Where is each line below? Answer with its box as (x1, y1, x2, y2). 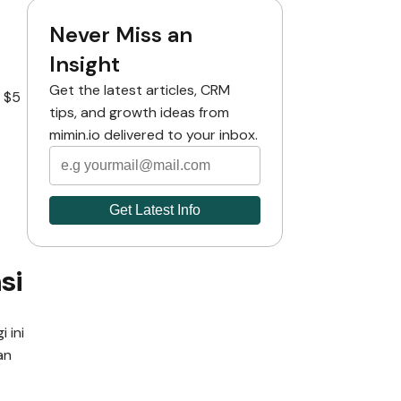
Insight (49, 50, 120, 78)
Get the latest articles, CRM (49, 81, 230, 99)
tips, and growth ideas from (49, 103, 229, 122)
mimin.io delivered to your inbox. (49, 125, 258, 144)
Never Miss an (49, 21, 192, 48)
